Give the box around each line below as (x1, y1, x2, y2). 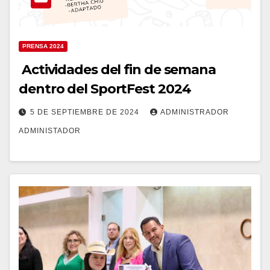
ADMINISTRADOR (160, 108, 229, 117)
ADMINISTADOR (19, 127, 81, 136)
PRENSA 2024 (22, 43, 64, 50)
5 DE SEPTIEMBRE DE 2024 (30, 108, 142, 117)
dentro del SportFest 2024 (19, 81, 191, 98)
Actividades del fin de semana (19, 61, 216, 78)
